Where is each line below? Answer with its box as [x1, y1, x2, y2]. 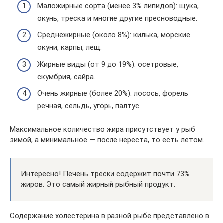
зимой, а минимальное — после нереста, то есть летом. [10, 135, 204, 144]
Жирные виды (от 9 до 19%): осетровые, [37, 59, 178, 69]
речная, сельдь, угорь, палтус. [37, 101, 141, 110]
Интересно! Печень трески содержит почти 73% [21, 169, 190, 178]
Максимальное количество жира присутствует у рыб [10, 125, 195, 134]
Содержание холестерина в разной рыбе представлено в [10, 211, 209, 220]
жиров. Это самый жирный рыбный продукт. [21, 180, 175, 189]
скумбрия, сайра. [37, 72, 95, 81]
